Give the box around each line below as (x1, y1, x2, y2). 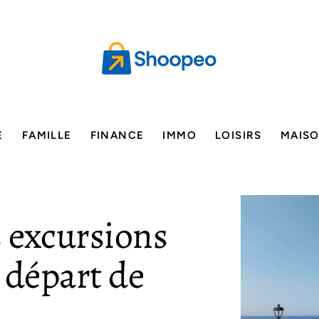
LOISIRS (215, 129, 262, 142)
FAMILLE (21, 129, 72, 142)
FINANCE (90, 129, 145, 142)
